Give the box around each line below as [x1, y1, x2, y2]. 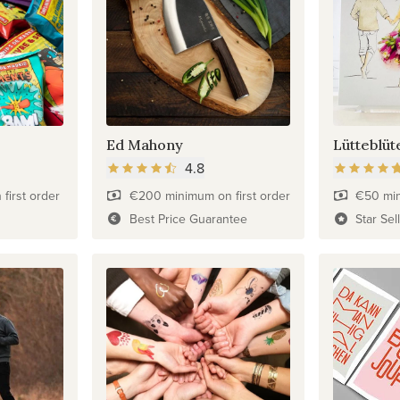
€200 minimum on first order [129, 187, 290, 205]
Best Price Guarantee [129, 210, 247, 229]
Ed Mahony [106, 136, 184, 154]
